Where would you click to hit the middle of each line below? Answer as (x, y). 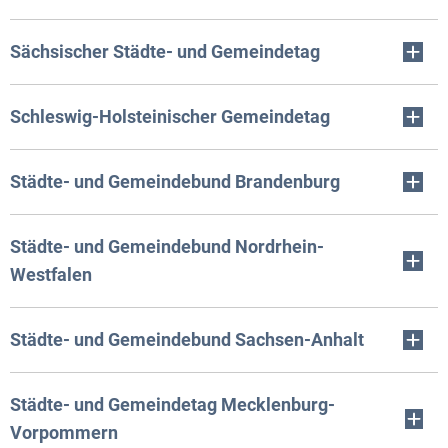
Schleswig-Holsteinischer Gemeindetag (170, 116)
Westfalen (51, 274)
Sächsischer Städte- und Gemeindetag (165, 51)
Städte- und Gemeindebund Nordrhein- (167, 246)
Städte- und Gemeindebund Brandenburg (175, 181)
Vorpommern (64, 432)
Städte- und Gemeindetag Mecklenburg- (172, 404)
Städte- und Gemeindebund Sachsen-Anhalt (187, 339)
